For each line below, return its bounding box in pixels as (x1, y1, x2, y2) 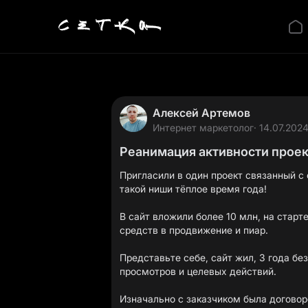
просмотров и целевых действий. (120, 265, 276, 277)
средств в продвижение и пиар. (120, 224, 268, 236)
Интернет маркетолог (153, 122, 254, 133)
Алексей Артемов (153, 106, 250, 120)
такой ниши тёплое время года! (120, 183, 267, 195)
